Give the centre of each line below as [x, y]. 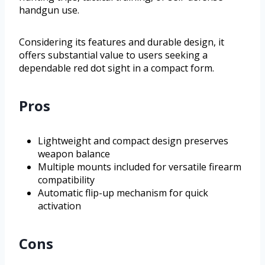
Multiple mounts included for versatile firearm [140, 167]
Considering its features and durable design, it [122, 42]
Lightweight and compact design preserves [133, 141]
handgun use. [49, 10]
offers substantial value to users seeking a [113, 55]
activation [59, 206]
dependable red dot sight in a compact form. [117, 68]
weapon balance [74, 154]
